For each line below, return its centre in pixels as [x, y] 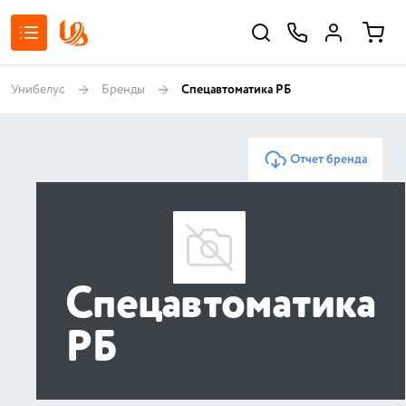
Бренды [123, 89]
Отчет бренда [328, 159]
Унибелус [38, 89]
